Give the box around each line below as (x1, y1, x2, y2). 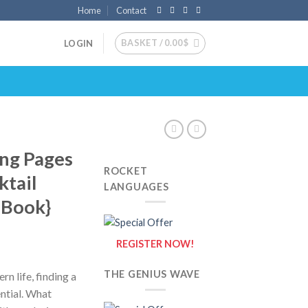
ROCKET (104, 164, 148, 177)
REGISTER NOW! (116, 237, 195, 250)
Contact (116, 5, 147, 16)
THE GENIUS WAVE (104, 268, 200, 280)
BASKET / (120, 37, 165, 48)
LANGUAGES (104, 180, 169, 192)
